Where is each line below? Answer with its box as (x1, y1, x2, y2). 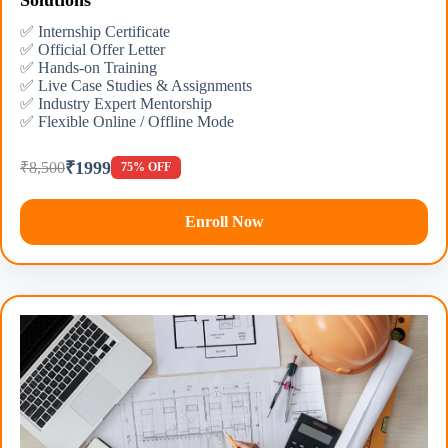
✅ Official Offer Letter (20, 41, 165, 59)
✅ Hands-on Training (20, 59, 157, 77)
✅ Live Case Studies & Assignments (20, 77, 252, 95)
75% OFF (121, 159, 171, 174)
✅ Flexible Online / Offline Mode (20, 113, 234, 131)
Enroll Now (184, 213, 264, 231)
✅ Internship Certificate (20, 23, 170, 41)
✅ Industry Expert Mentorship (20, 95, 212, 113)
